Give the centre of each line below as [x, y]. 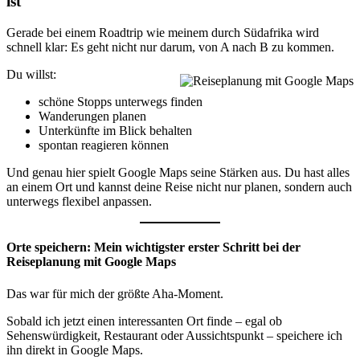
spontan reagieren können [104, 145]
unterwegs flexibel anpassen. [79, 201]
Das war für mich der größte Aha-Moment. [115, 293]
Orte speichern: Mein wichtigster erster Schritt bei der [153, 247]
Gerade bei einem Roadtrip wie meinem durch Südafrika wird [163, 32]
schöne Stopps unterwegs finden [121, 101]
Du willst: [31, 74]
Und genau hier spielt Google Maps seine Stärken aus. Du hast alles [178, 172]
